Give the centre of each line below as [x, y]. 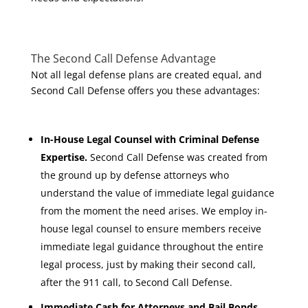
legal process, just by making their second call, [148, 264]
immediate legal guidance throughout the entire [152, 246]
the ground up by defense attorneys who [134, 175]
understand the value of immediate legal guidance [157, 193]
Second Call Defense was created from [177, 157]
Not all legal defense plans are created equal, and [146, 75]
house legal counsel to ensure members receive [151, 229]
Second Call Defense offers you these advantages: [145, 90]
